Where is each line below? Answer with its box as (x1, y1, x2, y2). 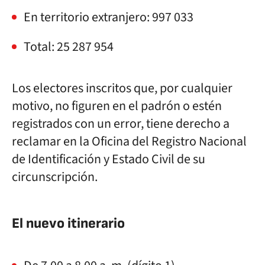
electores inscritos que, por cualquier (33, 79, 232, 98)
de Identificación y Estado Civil (12, 150, 174, 169)
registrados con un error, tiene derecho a (12, 114, 230, 133)
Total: (24, 37, 57, 56)
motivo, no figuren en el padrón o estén (12, 96, 222, 115)
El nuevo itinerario (12, 215, 125, 232)
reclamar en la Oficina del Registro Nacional (12, 132, 247, 151)
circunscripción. (12, 167, 98, 186)
